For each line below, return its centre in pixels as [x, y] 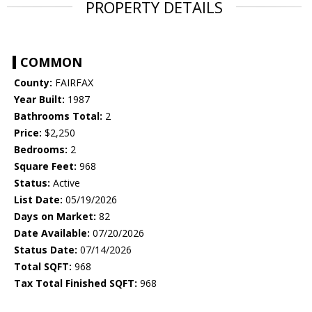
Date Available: [52, 233]
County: [33, 83]
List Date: [38, 200]
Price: [28, 133]
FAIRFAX [73, 83]
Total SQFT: [43, 267]
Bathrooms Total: [58, 116]
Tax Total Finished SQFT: [76, 283]
